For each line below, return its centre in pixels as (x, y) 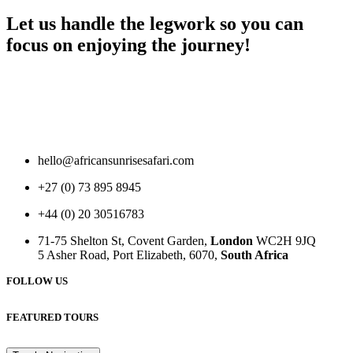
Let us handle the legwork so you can (155, 23)
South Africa (255, 255)
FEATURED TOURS (52, 317)
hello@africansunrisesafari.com (116, 160)
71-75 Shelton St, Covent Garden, (124, 240)
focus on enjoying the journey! (128, 45)
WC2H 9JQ (284, 240)
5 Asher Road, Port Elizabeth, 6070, (129, 255)
